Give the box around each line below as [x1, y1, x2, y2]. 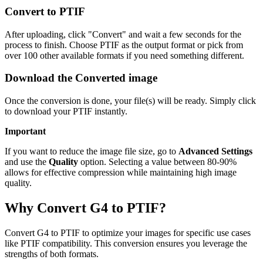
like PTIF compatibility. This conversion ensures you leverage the [5, 238, 247, 248]
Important [5, 126, 46, 137]
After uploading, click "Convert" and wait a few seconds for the [5, 29, 241, 39]
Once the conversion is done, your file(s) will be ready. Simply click [5, 96, 256, 106]
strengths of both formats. [5, 248, 99, 259]
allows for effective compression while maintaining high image [5, 167, 237, 178]
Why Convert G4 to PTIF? [5, 200, 166, 215]
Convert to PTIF [5, 5, 85, 18]
